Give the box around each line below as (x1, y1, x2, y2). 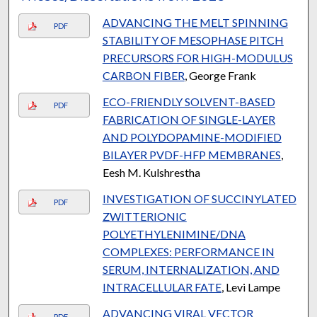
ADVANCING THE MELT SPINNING (102, 15, 288, 29)
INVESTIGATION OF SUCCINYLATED (102, 191, 296, 205)
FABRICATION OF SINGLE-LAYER (102, 112, 275, 126)
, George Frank (184, 68, 256, 82)
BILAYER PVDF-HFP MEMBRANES (102, 147, 281, 161)
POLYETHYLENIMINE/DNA (102, 226, 246, 241)
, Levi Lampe (221, 279, 280, 294)
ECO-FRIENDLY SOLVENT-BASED (102, 94, 275, 108)
